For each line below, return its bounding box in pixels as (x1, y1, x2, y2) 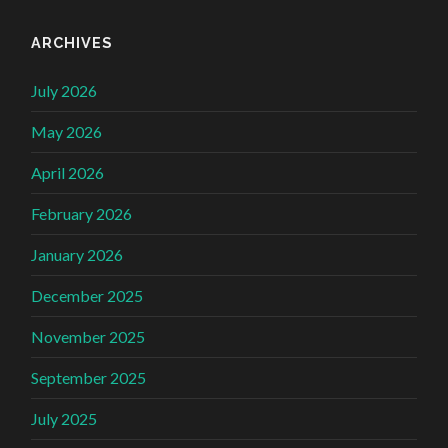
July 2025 (31, 408, 98, 428)
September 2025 (31, 367, 147, 387)
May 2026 (31, 121, 103, 141)
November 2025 (31, 326, 146, 346)
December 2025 (31, 285, 144, 305)
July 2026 (31, 80, 98, 100)
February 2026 (31, 203, 133, 223)
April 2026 (31, 162, 105, 182)
